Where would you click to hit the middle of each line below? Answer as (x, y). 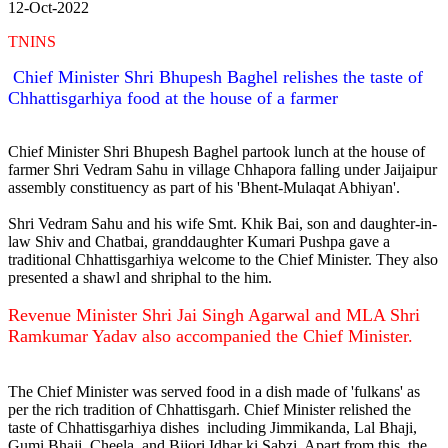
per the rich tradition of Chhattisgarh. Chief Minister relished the (209, 409)
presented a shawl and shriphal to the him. (140, 277)
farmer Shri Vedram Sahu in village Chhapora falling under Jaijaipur (222, 169)
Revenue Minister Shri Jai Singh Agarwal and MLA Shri (214, 314)
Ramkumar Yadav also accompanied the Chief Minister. (210, 335)
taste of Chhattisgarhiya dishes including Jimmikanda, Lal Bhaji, (212, 427)
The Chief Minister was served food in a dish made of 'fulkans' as (214, 391)
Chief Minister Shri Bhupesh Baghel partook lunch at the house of (216, 151)
